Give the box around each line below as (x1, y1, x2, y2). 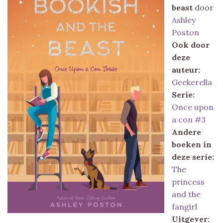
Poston (172, 27, 199, 37)
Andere (172, 126, 201, 137)
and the (172, 189, 201, 199)
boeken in (172, 139, 212, 149)
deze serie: (172, 151, 214, 162)
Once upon (172, 102, 214, 112)
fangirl (172, 201, 197, 212)
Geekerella (172, 77, 212, 87)
